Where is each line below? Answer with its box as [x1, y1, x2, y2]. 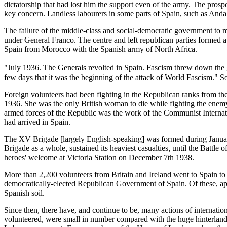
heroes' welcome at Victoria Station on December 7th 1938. [4, 153, 194, 162]
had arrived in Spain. [4, 118, 70, 127]
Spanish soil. [4, 188, 45, 198]
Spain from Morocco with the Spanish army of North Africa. [4, 45, 197, 54]
